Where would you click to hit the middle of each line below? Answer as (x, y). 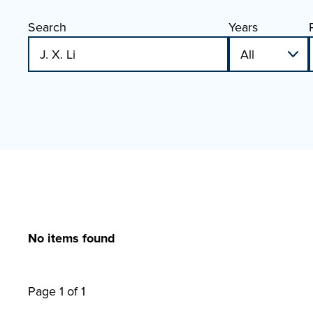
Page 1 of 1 (57, 291)
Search (47, 27)
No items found (72, 238)
